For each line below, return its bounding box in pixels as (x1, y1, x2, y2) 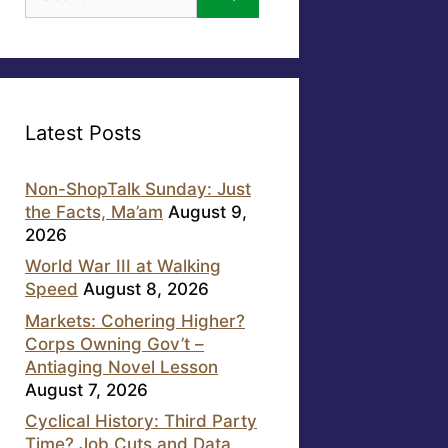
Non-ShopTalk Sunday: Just (25, 178, 251, 199)
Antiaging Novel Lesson (25, 356, 218, 377)
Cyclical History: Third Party (25, 411, 257, 432)
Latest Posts (25, 120, 141, 145)
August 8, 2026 (83, 279, 209, 300)
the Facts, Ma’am (25, 201, 163, 222)
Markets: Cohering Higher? (25, 310, 245, 331)
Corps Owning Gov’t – (25, 333, 204, 354)
